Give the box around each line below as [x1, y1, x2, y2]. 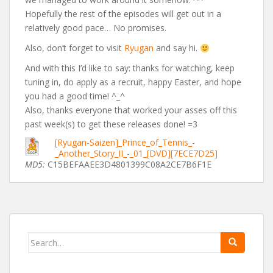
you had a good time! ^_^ [25, 90, 125, 102]
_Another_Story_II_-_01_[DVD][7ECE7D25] [55, 147, 218, 160]
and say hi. [154, 42, 200, 54]
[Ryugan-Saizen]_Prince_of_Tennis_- [55, 136, 195, 149]
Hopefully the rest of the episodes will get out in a [25, 8, 221, 20]
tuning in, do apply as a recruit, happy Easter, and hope [25, 76, 241, 88]
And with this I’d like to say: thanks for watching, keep [25, 62, 235, 74]
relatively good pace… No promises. [25, 22, 166, 34]
